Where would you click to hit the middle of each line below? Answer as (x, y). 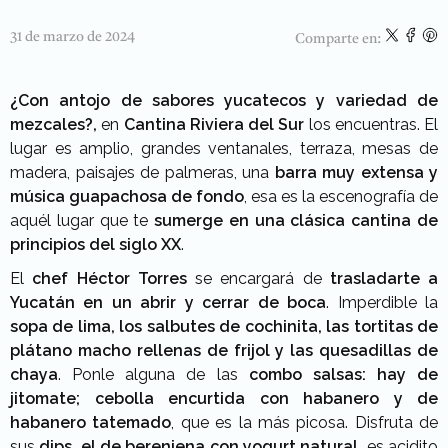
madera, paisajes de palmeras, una (142, 173)
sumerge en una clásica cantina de (296, 221)
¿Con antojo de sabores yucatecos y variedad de (224, 101)
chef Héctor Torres (109, 279)
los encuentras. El (371, 125)
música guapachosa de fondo (127, 197)
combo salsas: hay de (337, 375)
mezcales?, (56, 125)
